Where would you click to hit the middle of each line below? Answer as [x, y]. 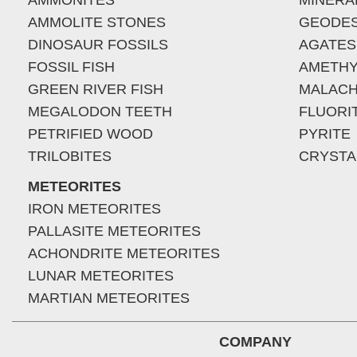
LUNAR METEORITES [101, 276]
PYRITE [325, 134]
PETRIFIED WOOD [90, 134]
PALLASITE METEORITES [114, 231]
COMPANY [255, 342]
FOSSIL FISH [71, 67]
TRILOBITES [70, 156]
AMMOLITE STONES [97, 22]
